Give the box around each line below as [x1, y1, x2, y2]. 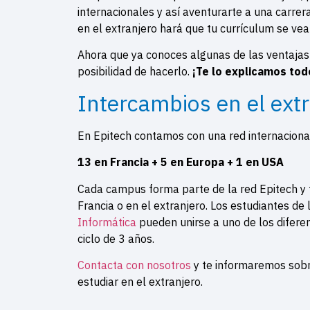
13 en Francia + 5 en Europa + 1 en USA [77, 155, 284, 170]
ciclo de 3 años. [77, 231, 157, 246]
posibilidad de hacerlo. [77, 64, 190, 79]
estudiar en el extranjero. [77, 275, 203, 289]
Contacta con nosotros [77, 258, 191, 273]
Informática [77, 215, 136, 229]
